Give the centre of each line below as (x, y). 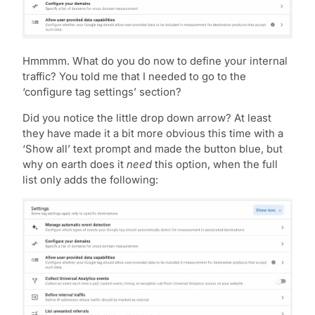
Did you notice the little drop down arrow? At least (147, 118)
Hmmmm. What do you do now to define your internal (155, 62)
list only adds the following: (90, 180)
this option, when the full (215, 165)
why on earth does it (75, 165)
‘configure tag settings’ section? (102, 92)
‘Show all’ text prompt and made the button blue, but (153, 149)
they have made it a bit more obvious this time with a (153, 134)
